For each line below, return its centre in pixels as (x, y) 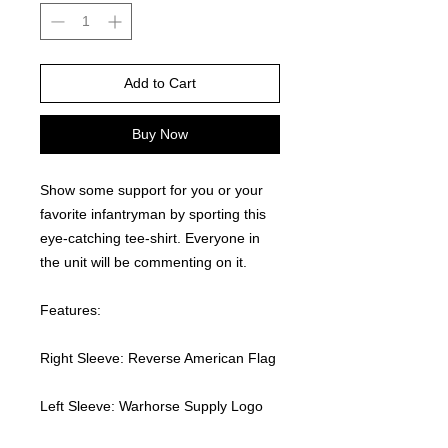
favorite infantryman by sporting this (153, 214)
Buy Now (160, 134)
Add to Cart (160, 83)
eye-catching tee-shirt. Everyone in (150, 238)
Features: (70, 310)
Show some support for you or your (151, 190)
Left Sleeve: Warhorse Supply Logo (151, 406)
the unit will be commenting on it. (147, 262)
